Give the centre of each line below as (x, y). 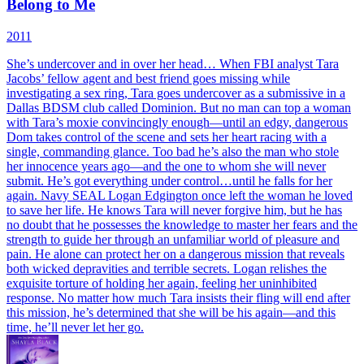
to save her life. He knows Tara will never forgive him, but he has (174, 210)
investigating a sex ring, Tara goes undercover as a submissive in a (176, 93)
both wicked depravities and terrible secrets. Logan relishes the (167, 269)
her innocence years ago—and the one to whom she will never (166, 166)
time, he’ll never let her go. (75, 327)
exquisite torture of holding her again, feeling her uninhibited (162, 283)
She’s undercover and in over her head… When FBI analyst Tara (173, 64)
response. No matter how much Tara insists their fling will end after (178, 298)
